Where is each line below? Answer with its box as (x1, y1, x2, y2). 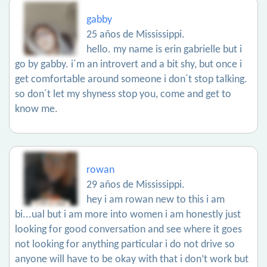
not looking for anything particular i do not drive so (15, 239, 235, 250)
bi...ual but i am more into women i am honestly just (15, 209, 241, 221)
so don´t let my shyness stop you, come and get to (15, 89, 231, 100)
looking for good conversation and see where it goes (15, 224, 242, 235)
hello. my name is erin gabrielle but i (86, 44, 242, 55)
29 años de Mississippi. (86, 179, 185, 191)
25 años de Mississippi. (86, 29, 185, 41)
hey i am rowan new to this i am (86, 194, 225, 206)
